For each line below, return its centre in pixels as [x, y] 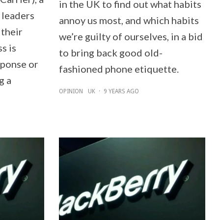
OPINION [71, 91]
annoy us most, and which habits [129, 20]
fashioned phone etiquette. [119, 69]
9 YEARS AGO [121, 91]
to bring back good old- [110, 52]
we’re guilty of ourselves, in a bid [131, 36]
